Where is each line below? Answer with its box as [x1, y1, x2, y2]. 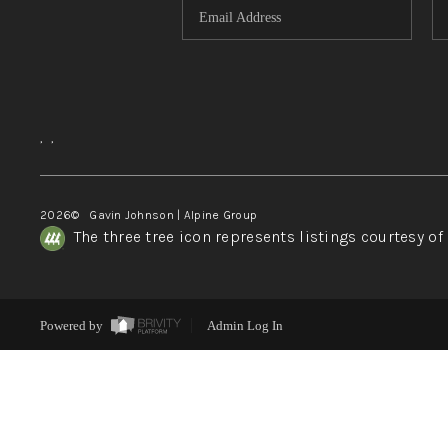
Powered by [39, 318, 106, 334]
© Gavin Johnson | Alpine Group [71, 207, 258, 222]
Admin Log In [206, 318, 283, 334]
